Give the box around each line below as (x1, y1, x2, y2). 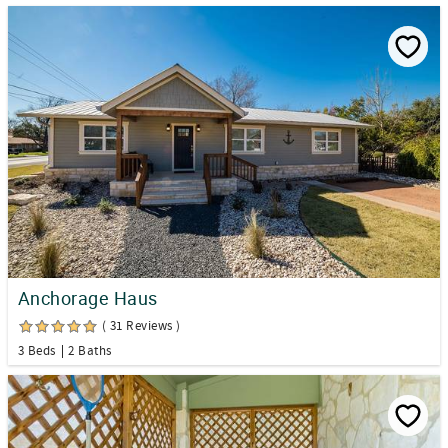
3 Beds (18, 343, 56, 360)
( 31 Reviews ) (102, 318, 181, 335)
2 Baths (68, 343, 112, 360)
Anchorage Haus (18, 286, 158, 311)
